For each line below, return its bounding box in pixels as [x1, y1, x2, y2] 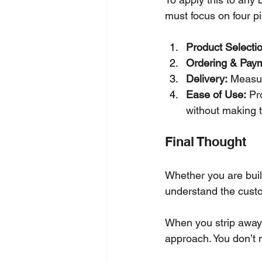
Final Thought [165, 134, 246, 149]
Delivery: [186, 73, 227, 85]
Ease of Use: [186, 88, 246, 101]
